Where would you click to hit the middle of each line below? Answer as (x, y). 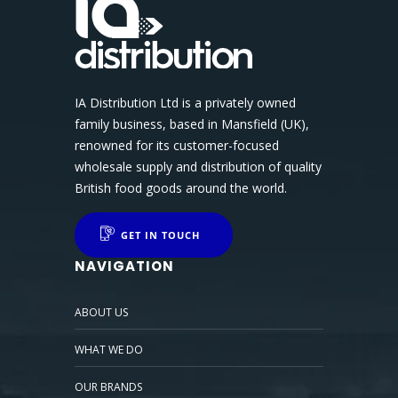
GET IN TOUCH (160, 235)
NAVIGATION (124, 266)
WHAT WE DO (109, 349)
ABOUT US (101, 312)
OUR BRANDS (108, 386)
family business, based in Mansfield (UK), (192, 123)
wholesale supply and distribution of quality (198, 166)
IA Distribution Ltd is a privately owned (185, 102)
